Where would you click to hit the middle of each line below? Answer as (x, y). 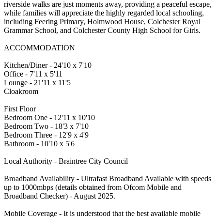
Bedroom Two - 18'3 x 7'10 (46, 126)
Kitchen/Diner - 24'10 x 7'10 (48, 65)
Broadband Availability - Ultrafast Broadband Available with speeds (108, 178)
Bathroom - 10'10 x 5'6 (39, 143)
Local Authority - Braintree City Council (66, 161)
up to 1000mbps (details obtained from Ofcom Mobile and (93, 187)
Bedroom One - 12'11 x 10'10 (49, 117)
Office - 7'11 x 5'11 (33, 74)
